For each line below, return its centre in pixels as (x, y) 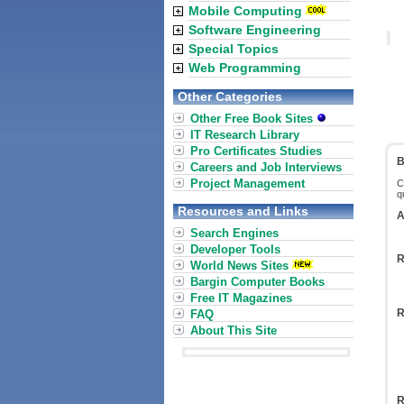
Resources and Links (243, 211)
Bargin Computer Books (257, 282)
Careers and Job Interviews (266, 167)
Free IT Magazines (241, 298)
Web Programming (245, 68)
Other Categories (230, 96)
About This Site (234, 331)
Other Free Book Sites (253, 119)
